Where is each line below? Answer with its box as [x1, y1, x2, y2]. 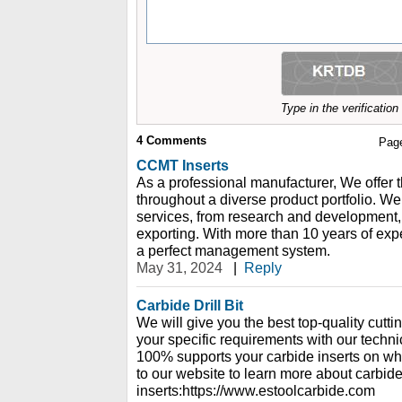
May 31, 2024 [136, 259, 223, 275]
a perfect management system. [136, 242, 330, 258]
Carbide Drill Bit [136, 297, 243, 313]
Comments [143, 134, 206, 147]
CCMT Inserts [136, 157, 229, 173]
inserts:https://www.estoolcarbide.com [136, 382, 375, 398]
